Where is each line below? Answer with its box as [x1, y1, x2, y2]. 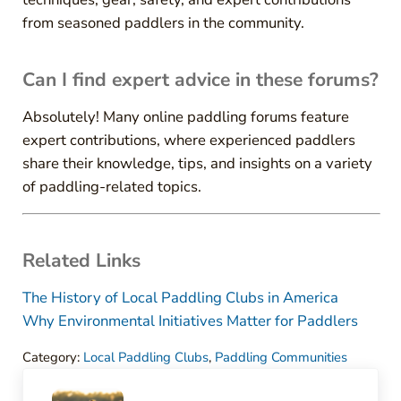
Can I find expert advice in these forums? [21, 67, 379, 93]
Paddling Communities [214, 348, 347, 367]
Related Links [21, 248, 141, 274]
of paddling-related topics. [21, 176, 201, 198]
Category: [21, 348, 83, 367]
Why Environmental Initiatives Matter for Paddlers [21, 311, 358, 332]
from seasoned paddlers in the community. [21, 12, 304, 33]
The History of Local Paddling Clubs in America [21, 287, 338, 309]
